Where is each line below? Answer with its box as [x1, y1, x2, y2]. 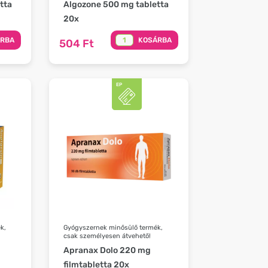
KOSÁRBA [138, 35, 172, 44]
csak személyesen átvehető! [63, 232, 151, 240]
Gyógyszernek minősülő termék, [63, 223, 163, 232]
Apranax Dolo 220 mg [63, 245, 151, 255]
